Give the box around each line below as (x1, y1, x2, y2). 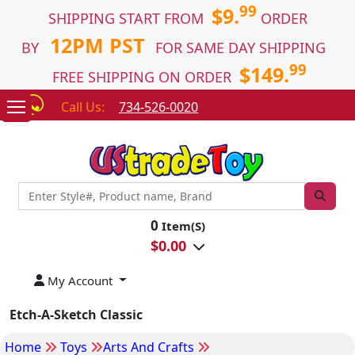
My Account (44, 272, 113, 288)
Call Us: (60, 98, 105, 116)
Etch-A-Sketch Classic (10, 305, 143, 323)
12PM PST (39, 32, 155, 59)
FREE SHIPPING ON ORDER (48, 67, 239, 86)
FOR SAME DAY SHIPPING (155, 38, 334, 57)
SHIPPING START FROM (48, 9, 212, 28)
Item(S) (158, 217, 205, 234)
